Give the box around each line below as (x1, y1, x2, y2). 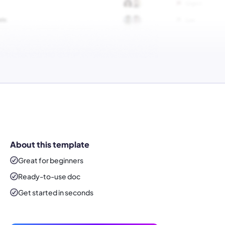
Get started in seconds (18, 188, 93, 197)
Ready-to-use (18, 172, 67, 181)
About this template (10, 139, 89, 150)
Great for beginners (18, 156, 83, 165)
